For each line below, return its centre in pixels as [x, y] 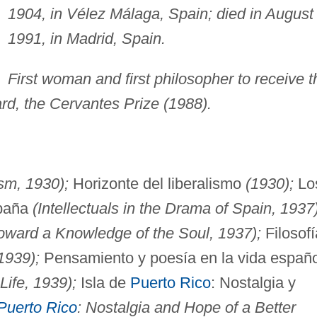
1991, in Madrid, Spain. [86, 38]
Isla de [103, 282]
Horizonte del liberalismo [157, 183]
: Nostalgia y [253, 282]
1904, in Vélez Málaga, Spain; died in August [160, 13]
